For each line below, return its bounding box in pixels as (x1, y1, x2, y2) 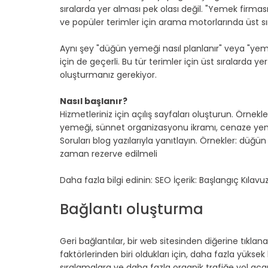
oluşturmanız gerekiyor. (60, 68, 157, 81)
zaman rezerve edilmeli (60, 147, 157, 160)
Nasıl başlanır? (60, 95, 127, 107)
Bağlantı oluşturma (60, 199, 203, 219)
